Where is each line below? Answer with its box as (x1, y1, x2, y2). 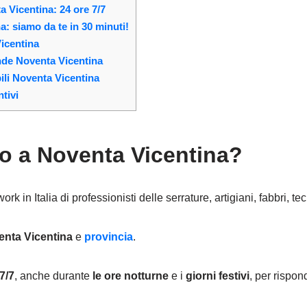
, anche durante (14, 270, 93, 282)
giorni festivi (186, 270, 249, 282)
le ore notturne (93, 270, 169, 282)
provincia (84, 231, 133, 243)
